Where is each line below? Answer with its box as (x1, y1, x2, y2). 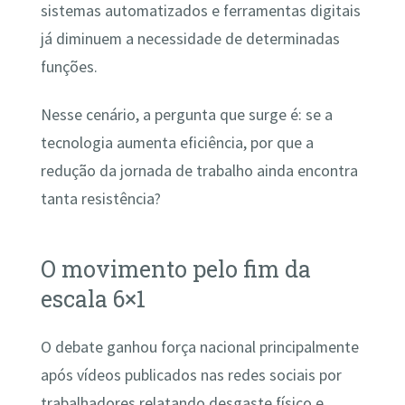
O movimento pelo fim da (40, 253, 311, 284)
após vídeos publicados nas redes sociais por (40, 365, 342, 386)
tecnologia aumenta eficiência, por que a (40, 133, 314, 153)
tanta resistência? (40, 189, 161, 209)
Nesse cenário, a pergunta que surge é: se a (40, 105, 333, 125)
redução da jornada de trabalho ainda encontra (40, 161, 358, 181)
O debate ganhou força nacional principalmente (40, 337, 359, 358)
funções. (40, 56, 98, 77)
